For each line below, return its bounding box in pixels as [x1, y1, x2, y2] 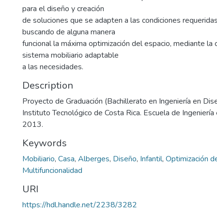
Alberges [78, 154, 109, 164]
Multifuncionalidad [22, 165, 82, 176]
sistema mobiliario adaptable [22, 50, 119, 61]
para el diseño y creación [22, 3, 104, 14]
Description [22, 79, 73, 92]
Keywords [22, 137, 67, 150]
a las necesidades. [22, 62, 83, 72]
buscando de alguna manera [22, 27, 115, 37]
